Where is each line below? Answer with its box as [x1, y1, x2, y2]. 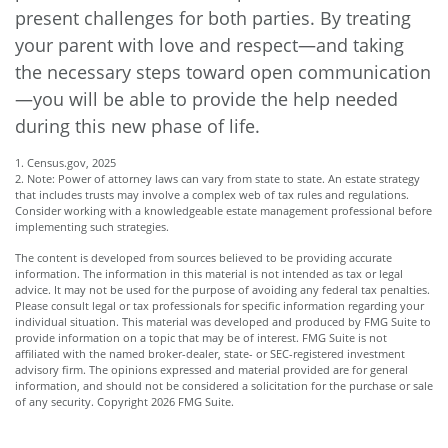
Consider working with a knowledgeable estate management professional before [15, 203, 432, 218]
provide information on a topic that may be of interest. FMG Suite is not [15, 330, 387, 345]
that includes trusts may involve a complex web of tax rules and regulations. [15, 187, 409, 202]
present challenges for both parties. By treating [15, 6, 411, 30]
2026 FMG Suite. [151, 394, 234, 409]
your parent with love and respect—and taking [15, 33, 404, 57]
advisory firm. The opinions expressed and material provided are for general [15, 362, 408, 377]
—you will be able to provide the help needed [15, 87, 398, 111]
